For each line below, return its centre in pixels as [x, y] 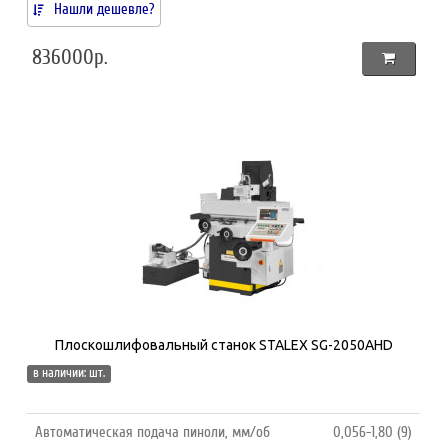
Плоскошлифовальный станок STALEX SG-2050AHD [224, 344]
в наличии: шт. [69, 372]
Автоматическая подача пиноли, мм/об [153, 431]
